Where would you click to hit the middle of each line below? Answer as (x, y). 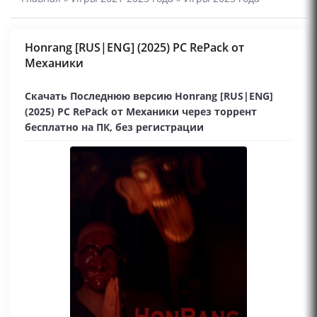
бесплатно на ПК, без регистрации (114, 127)
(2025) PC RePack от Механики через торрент (141, 111)
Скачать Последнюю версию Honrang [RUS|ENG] (149, 96)
